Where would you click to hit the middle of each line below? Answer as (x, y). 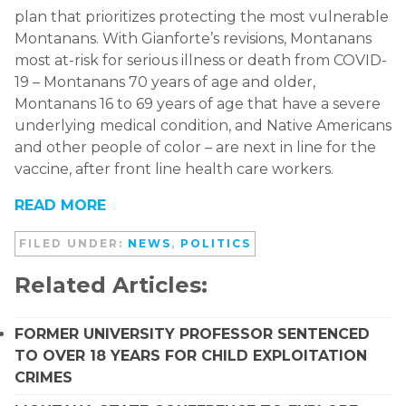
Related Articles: (111, 285)
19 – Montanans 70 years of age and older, (165, 82)
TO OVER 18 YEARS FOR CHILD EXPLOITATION (191, 355)
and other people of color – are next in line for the (195, 147)
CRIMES (43, 377)
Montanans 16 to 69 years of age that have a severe (198, 103)
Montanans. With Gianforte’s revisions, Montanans (193, 38)
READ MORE (60, 205)
